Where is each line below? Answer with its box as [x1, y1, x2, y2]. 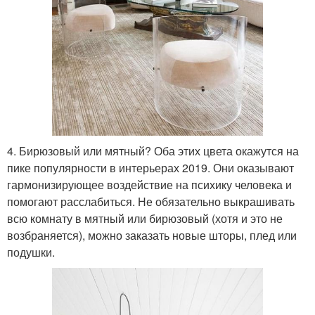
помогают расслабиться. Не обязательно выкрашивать [7, 193, 295, 210]
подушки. [7, 243, 55, 260]
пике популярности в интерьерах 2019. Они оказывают [7, 159, 294, 176]
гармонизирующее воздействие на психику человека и [7, 176, 292, 193]
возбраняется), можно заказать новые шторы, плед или [7, 226, 297, 243]
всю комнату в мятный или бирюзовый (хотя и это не [7, 210, 283, 226]
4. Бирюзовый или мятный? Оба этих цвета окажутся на [7, 142, 299, 159]
